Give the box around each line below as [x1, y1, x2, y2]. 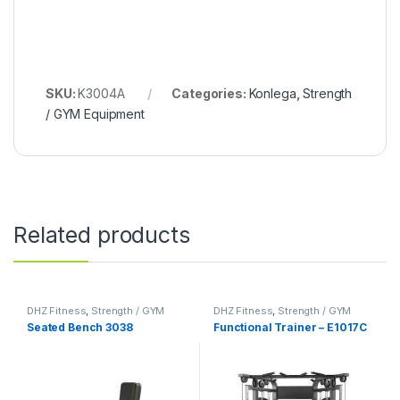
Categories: [171, 86, 249, 102]
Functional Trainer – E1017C [212, 320, 368, 334]
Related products [13, 221, 190, 249]
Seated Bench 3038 [26, 320, 133, 334]
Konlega [248, 86, 296, 102]
